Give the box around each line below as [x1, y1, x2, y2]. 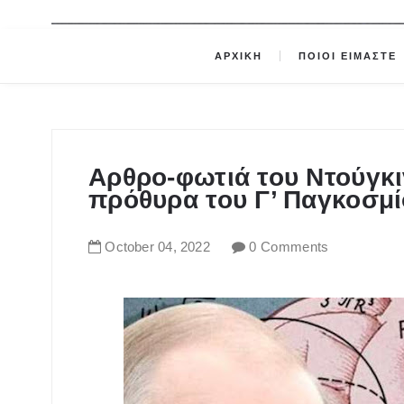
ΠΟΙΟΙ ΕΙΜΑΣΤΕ [298, 50, 402, 62]
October [105, 239, 154, 255]
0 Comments [249, 239, 329, 255]
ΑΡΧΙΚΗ [214, 50, 262, 62]
